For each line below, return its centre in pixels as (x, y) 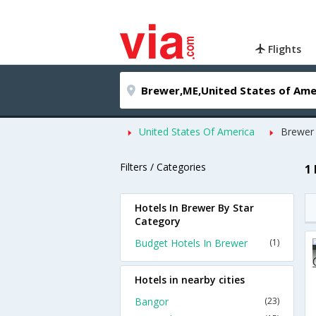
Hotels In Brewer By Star (194, 208)
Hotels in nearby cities (190, 280)
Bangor (152, 302)
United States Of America (197, 132)
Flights (284, 49)
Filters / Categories (163, 167)
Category (158, 221)
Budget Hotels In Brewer (191, 243)
